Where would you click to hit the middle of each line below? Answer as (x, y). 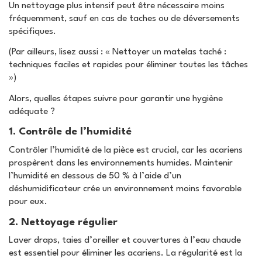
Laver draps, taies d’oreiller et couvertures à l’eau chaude (125, 241)
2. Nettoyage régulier (63, 222)
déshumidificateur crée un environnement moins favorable (125, 189)
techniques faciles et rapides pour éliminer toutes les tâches (128, 65)
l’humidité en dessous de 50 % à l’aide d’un (95, 176)
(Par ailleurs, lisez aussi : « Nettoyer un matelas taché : (118, 52)
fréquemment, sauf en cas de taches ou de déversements (124, 18)
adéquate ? (32, 111)
